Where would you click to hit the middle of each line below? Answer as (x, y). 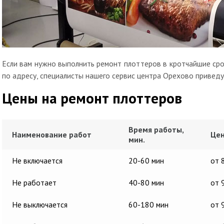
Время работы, (156, 129)
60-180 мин (148, 204)
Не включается (37, 160)
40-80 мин (146, 182)
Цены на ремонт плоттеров (92, 98)
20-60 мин (146, 160)
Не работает (34, 182)
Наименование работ (52, 134)
